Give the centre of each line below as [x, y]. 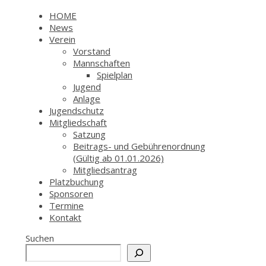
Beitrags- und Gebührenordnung [139, 146]
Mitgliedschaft [78, 122]
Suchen [40, 238]
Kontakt [65, 217]
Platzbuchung [77, 182]
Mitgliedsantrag [105, 170]
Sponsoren [71, 194]
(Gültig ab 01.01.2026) [118, 158]
